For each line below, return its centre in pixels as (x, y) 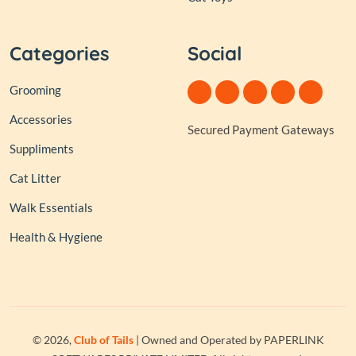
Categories (60, 54)
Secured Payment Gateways (261, 130)
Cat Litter (35, 178)
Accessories (41, 120)
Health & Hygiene (56, 237)
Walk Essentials (51, 208)
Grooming (35, 90)
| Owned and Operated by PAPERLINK (228, 340)
